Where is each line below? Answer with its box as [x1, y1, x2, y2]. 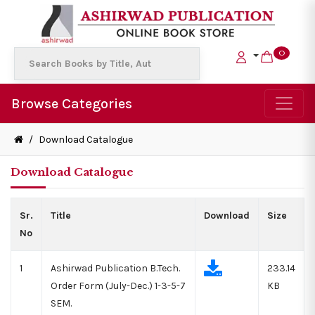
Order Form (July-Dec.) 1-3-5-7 [51, 280, 186, 292]
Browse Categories [11, 95, 132, 112]
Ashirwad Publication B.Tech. [51, 262, 180, 275]
